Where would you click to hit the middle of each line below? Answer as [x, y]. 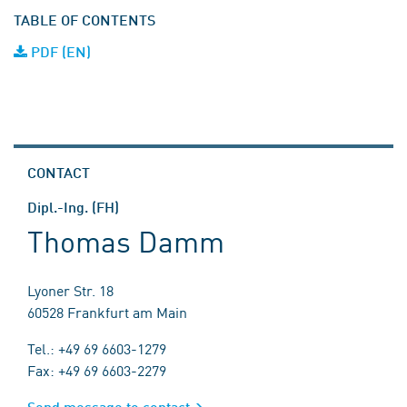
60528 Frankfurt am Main [107, 312]
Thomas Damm [126, 240]
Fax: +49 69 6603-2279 [97, 370]
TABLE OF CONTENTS [84, 20]
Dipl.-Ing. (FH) [73, 207]
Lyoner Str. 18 [70, 290]
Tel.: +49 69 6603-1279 [97, 348]
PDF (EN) [59, 51]
